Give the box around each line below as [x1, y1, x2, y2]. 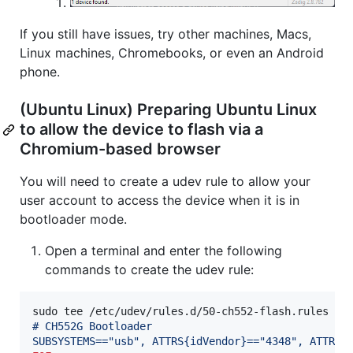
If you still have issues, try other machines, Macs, [20, 26, 311, 43]
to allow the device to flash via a [20, 120, 263, 139]
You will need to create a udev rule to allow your [20, 173, 310, 190]
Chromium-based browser [20, 139, 221, 159]
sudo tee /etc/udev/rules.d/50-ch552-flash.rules [32, 305, 335, 318]
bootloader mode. [20, 211, 127, 228]
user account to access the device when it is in [20, 192, 299, 209]
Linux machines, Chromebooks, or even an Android [20, 45, 324, 61]
